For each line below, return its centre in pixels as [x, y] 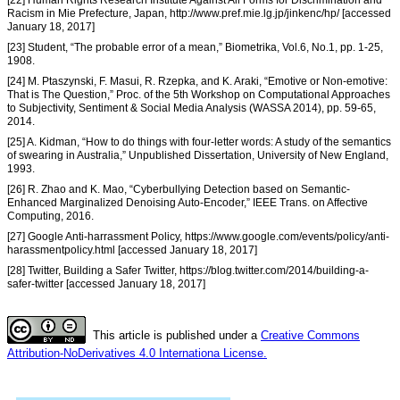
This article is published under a [177, 336]
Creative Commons [310, 336]
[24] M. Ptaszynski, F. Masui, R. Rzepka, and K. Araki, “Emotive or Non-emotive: [197, 82]
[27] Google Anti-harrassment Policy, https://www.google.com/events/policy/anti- [198, 237]
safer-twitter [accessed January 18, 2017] [106, 284]
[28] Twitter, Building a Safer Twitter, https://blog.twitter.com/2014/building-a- [188, 271]
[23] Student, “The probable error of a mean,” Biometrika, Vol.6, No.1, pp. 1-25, [195, 48]
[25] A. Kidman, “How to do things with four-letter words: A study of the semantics [199, 142]
